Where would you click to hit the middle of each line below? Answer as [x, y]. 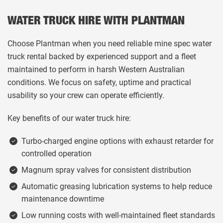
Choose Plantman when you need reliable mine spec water [110, 44]
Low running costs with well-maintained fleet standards [118, 215]
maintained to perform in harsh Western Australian [96, 69]
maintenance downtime [63, 199]
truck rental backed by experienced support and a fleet [102, 56]
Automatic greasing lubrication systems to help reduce [117, 186]
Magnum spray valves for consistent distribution [106, 170]
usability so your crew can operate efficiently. [86, 95]
